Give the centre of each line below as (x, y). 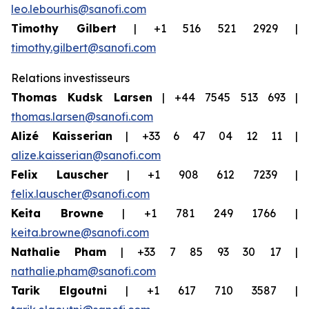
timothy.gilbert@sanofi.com (83, 48)
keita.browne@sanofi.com (80, 232)
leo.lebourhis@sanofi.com (79, 9)
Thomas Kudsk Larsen (82, 97)
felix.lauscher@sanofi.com (80, 194)
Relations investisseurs (70, 78)
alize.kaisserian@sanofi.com (86, 155)
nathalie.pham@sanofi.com (83, 271)
